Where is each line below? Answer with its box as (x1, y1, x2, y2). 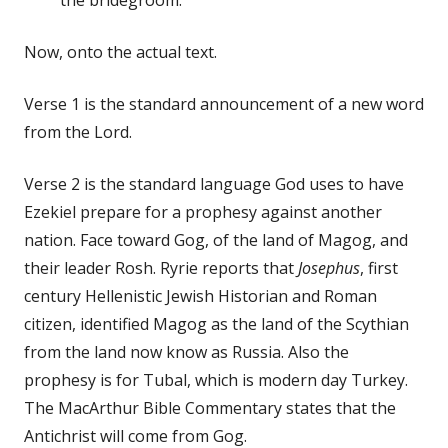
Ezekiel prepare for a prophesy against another (24, 200, 382, 223)
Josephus (298, 256, 360, 279)
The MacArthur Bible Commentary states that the (24, 396, 396, 419)
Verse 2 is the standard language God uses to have (24, 172, 404, 195)
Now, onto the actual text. (24, 40, 217, 63)
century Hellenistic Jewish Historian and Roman (24, 284, 377, 307)
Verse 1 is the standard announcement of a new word (24, 92, 424, 115)
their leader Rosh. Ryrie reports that (24, 256, 298, 279)
